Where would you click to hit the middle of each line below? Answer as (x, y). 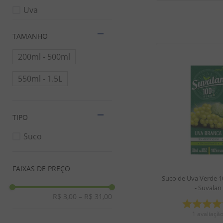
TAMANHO (30, 36)
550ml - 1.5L (40, 79)
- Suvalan (208, 188)
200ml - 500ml (44, 57)
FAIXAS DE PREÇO (41, 168)
